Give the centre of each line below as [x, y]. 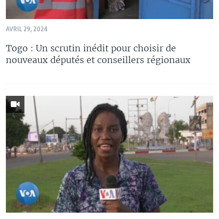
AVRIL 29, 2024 [27, 30]
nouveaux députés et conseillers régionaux [98, 60]
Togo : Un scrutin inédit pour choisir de [91, 48]
